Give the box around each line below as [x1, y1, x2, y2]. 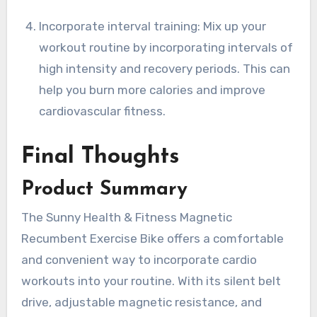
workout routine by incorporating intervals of [39, 40, 294, 55]
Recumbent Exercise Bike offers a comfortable [21, 231, 284, 246]
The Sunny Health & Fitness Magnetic [21, 209, 232, 224]
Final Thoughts [21, 146, 179, 169]
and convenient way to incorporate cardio [21, 252, 257, 267]
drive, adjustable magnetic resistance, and [21, 294, 262, 309]
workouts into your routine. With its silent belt [21, 273, 281, 288]
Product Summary [21, 179, 188, 200]
